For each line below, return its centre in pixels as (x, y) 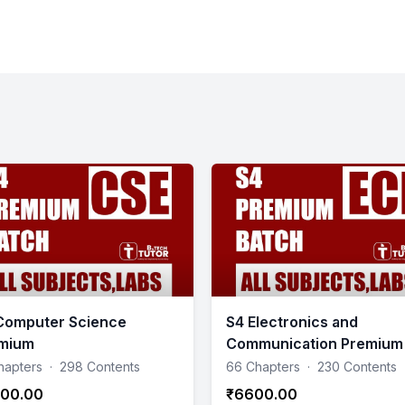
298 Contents (100, 366)
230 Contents (357, 366)
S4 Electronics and (292, 321)
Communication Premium (315, 343)
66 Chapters (263, 366)
